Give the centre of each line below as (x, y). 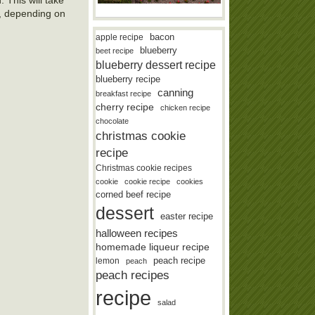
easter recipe (187, 216)
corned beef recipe (134, 194)
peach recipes (133, 275)
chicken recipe (186, 107)
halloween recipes (137, 233)
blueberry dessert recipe (156, 64)
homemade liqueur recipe (153, 246)
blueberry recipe (128, 79)
